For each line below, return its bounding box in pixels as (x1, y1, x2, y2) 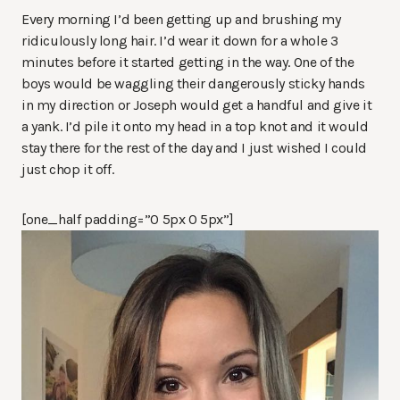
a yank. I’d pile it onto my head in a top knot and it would (21, 117, 369, 135)
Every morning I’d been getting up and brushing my (21, 10, 341, 28)
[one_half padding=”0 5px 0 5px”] (21, 210, 234, 228)
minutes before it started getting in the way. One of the (21, 53, 354, 71)
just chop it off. (21, 160, 114, 178)
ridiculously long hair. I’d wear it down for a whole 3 (21, 31, 338, 49)
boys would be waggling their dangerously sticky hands (21, 74, 365, 92)
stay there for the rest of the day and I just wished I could (21, 138, 368, 156)
